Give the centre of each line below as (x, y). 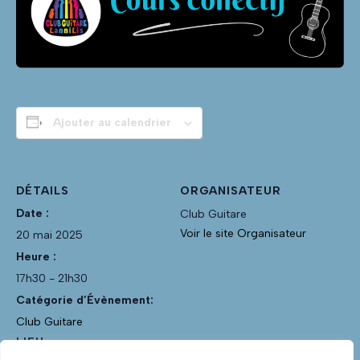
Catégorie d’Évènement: (85, 301)
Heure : (36, 257)
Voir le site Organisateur (243, 234)
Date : (33, 214)
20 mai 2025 (49, 235)
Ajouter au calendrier (112, 123)
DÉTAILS (43, 191)
